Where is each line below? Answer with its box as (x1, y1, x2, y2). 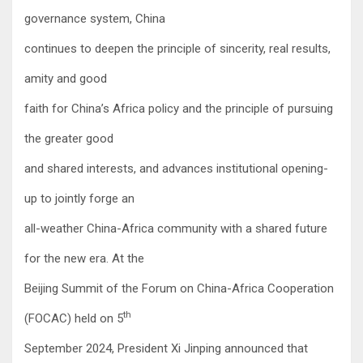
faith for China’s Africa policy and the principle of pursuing (24, 100, 333, 116)
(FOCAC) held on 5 (24, 310, 123, 326)
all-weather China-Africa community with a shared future (24, 220, 327, 236)
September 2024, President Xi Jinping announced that (24, 340, 308, 356)
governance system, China (24, 11, 165, 26)
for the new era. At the (24, 250, 144, 266)
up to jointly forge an (24, 190, 135, 206)
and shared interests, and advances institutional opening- (24, 160, 328, 176)
